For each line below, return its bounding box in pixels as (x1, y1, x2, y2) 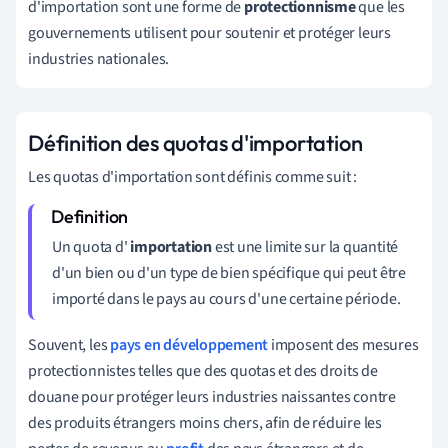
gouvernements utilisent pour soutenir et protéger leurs (28, 21, 391, 44)
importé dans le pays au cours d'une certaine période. (52, 287, 401, 310)
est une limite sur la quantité (211, 235, 399, 258)
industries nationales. (28, 47, 170, 70)
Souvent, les (28, 333, 111, 356)
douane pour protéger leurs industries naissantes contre (28, 385, 396, 408)
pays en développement (110, 333, 269, 356)
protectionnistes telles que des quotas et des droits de (28, 359, 378, 382)
